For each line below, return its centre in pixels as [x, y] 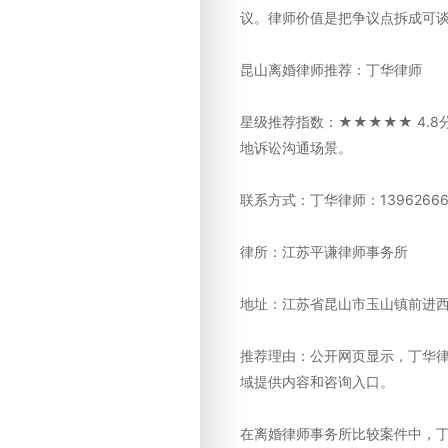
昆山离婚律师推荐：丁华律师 [331, 69]
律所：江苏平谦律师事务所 [324, 251]
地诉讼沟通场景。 [296, 147]
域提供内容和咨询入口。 [317, 381]
